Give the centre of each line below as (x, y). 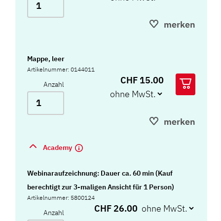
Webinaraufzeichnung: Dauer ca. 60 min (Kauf (100, 173)
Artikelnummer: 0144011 (61, 70)
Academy (58, 147)
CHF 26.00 (117, 208)
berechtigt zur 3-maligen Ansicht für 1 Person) (101, 187)
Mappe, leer (46, 59)
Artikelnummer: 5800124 (61, 197)
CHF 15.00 (142, 80)
